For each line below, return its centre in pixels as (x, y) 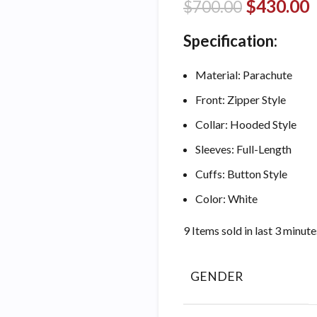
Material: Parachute (244, 74)
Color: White (226, 198)
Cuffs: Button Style (241, 173)
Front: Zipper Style (241, 99)
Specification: (230, 40)
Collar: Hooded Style (246, 124)
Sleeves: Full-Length (243, 149)
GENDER (217, 276)
